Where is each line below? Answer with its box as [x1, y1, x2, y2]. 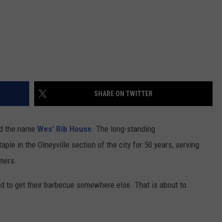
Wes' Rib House [37, 124, 92, 134]
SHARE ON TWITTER [94, 90, 153, 98]
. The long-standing [92, 124, 155, 134]
